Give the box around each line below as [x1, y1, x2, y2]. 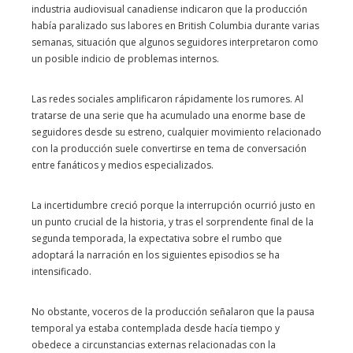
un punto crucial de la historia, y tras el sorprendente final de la [32, 215, 314, 229]
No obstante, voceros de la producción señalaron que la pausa [32, 305, 314, 318]
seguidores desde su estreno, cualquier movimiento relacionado [32, 125, 321, 139]
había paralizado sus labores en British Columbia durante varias [32, 19, 319, 32]
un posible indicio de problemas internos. [32, 52, 219, 65]
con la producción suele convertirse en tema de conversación [32, 142, 307, 155]
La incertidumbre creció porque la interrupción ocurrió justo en [32, 199, 315, 212]
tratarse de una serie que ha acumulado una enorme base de [32, 109, 306, 122]
